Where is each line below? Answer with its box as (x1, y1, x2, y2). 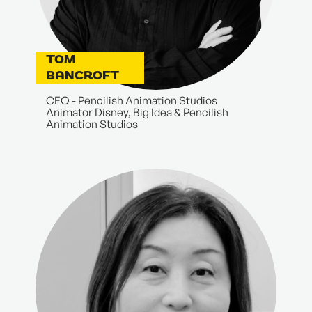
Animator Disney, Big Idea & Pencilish (46, 104, 229, 119)
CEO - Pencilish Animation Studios (46, 93, 218, 107)
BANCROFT (46, 67, 120, 84)
